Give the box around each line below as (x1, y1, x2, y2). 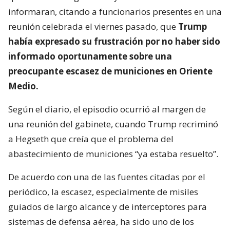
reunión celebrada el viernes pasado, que (8, 21, 176, 32)
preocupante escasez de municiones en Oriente (8, 65, 213, 77)
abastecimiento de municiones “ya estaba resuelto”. (8, 148, 218, 160)
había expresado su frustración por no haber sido (8, 35, 220, 47)
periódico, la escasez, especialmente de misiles (8, 186, 198, 198)
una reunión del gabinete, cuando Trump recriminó (8, 118, 218, 130)
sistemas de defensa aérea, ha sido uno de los (8, 216, 194, 227)
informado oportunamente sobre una (8, 50, 172, 62)
